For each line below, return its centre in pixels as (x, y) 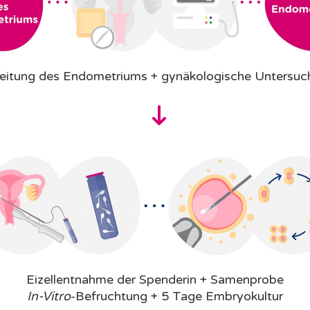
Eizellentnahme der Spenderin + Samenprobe (155, 280)
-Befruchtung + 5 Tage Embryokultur (177, 296)
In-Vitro (49, 296)
